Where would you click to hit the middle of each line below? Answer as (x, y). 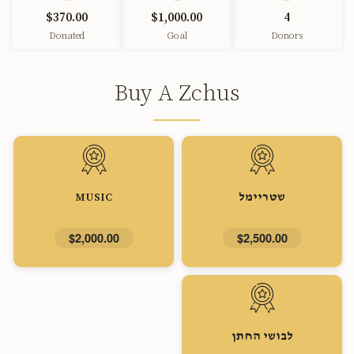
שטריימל (262, 198)
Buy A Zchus (177, 94)
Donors (287, 36)
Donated (67, 36)
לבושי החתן (262, 336)
